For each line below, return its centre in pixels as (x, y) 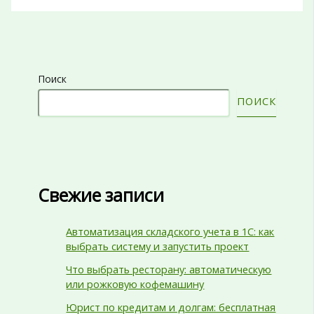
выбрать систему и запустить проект (158, 246)
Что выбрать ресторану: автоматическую (169, 269)
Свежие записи (101, 195)
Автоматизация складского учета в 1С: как (170, 232)
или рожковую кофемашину (135, 284)
